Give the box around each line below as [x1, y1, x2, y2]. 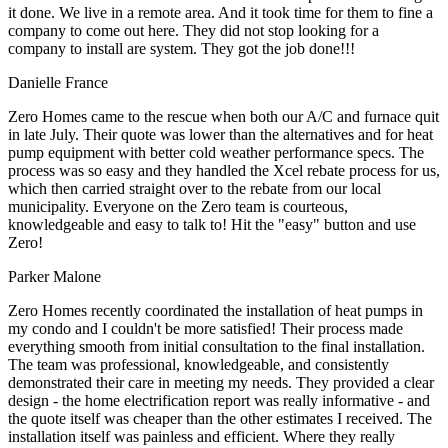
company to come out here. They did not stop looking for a [8, 21, 379, 39]
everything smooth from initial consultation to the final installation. [8, 337, 425, 355]
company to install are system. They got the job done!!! [8, 39, 355, 57]
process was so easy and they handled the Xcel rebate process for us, [8, 161, 440, 179]
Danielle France [8, 73, 108, 91]
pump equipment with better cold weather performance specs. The [8, 143, 424, 161]
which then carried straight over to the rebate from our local [8, 179, 381, 197]
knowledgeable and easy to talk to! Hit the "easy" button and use [8, 215, 416, 233]
